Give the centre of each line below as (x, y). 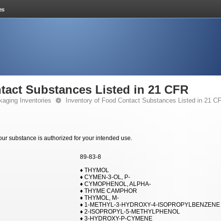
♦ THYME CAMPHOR (109, 191)
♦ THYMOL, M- (99, 198)
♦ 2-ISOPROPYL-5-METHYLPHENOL (130, 212)
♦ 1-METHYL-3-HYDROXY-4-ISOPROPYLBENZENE (150, 205)
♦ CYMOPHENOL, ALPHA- (115, 184)
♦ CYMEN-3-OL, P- (105, 177)
